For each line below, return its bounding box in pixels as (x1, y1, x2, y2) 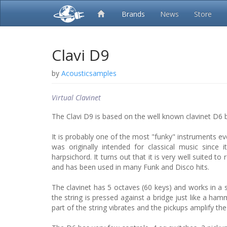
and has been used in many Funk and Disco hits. (52, 162, 209, 172)
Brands (122, 9, 145, 19)
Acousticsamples (61, 68, 117, 78)
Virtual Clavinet (52, 93, 101, 102)
